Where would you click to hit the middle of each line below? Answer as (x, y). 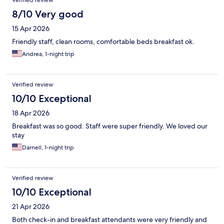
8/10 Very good (48, 14)
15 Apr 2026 (31, 29)
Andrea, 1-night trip (48, 54)
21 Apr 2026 (31, 207)
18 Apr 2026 (31, 113)
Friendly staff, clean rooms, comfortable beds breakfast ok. (103, 42)
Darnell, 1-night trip (48, 148)
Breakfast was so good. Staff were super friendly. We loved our (110, 126)
